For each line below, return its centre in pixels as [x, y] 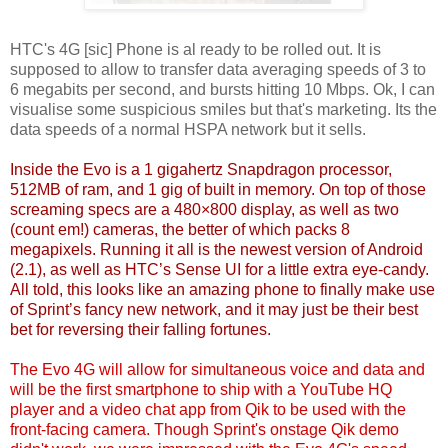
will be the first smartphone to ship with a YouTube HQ [201, 389]
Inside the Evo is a [77, 169]
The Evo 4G [54, 369]
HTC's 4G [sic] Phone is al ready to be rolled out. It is [195, 49]
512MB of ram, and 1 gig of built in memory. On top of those [218, 189]
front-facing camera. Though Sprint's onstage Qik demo [204, 429]
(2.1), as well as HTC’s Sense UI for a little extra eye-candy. [219, 269]
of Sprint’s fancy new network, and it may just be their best [214, 309]
